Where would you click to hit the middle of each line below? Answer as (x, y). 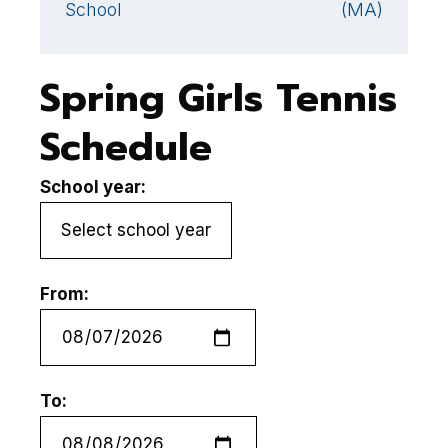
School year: (93, 187)
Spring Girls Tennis (218, 98)
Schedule (126, 147)
